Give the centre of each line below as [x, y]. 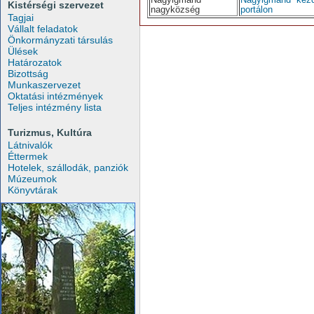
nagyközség [175, 9]
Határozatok [35, 62]
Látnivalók [30, 145]
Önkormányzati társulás [60, 40]
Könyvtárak [33, 190]
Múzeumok [32, 179]
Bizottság [28, 74]
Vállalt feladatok [43, 29]
